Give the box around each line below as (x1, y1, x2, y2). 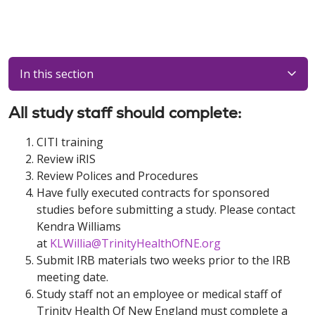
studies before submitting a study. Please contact (37, 202, 295, 217)
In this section (20, 66, 94, 82)
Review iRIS (37, 151, 96, 167)
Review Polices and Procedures (37, 168, 198, 184)
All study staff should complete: (8, 103, 241, 123)
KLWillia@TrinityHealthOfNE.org (50, 236, 221, 251)
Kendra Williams (37, 219, 121, 234)
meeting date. (37, 269, 108, 285)
